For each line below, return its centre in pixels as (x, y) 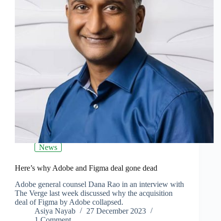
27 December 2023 (116, 211)
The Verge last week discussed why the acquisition (94, 193)
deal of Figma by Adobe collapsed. (69, 202)
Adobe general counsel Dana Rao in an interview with (99, 184)
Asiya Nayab (55, 211)
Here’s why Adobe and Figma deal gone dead (86, 168)
